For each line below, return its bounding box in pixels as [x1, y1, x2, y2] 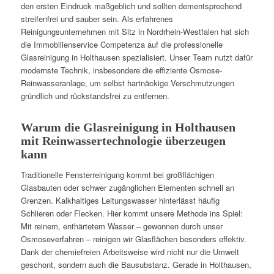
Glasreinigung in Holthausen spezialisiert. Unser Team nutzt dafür [20, 51, 253, 64]
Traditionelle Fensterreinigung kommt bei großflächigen [20, 168, 214, 180]
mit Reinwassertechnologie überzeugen [20, 134, 226, 148]
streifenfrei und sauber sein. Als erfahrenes [20, 13, 173, 25]
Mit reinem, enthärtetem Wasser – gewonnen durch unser [20, 220, 223, 232]
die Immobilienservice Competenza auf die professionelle [20, 39, 223, 51]
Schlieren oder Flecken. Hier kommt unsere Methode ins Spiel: [20, 207, 243, 219]
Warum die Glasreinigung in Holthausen [20, 120, 235, 135]
